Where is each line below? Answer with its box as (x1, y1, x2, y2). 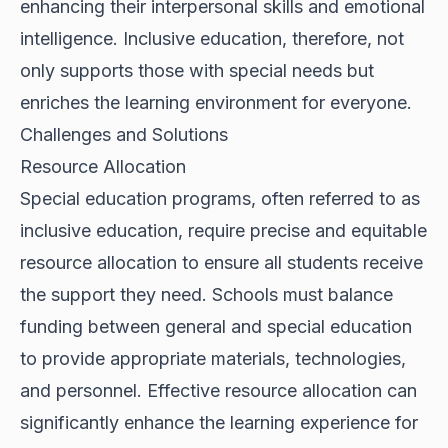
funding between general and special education (20, 316, 412, 338)
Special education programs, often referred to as (20, 188, 420, 210)
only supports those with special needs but (20, 60, 374, 82)
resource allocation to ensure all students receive (20, 252, 423, 274)
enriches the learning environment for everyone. (20, 92, 412, 114)
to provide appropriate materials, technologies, (20, 348, 406, 370)
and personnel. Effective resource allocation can (20, 380, 417, 402)
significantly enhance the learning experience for (20, 412, 418, 434)
